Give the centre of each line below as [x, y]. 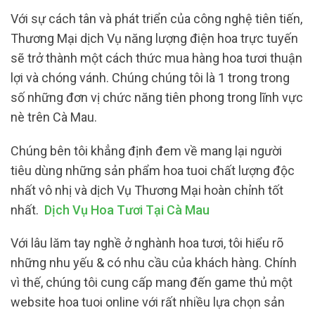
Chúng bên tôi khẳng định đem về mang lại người [146, 150]
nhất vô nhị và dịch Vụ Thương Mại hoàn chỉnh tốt [147, 190]
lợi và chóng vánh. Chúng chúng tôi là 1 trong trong [150, 78]
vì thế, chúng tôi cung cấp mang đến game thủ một [152, 283]
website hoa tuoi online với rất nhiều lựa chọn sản [148, 302]
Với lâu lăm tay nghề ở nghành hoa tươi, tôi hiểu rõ [147, 243]
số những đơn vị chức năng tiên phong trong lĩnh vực [157, 98]
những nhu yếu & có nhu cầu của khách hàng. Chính [154, 263]
